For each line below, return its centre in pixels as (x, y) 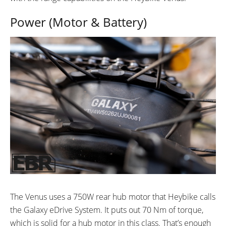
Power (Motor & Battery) (78, 22)
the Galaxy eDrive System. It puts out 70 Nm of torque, (107, 210)
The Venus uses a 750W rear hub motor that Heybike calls (113, 196)
